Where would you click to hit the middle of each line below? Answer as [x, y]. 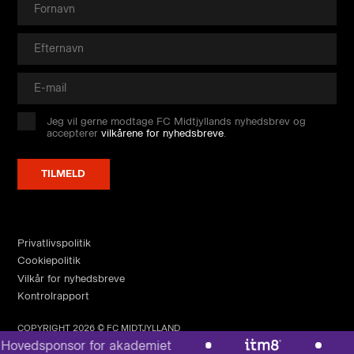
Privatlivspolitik [54, 243]
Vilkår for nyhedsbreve [71, 278]
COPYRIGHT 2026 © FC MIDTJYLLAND [98, 328]
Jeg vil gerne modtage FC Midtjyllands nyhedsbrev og [177, 122]
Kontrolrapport [53, 296]
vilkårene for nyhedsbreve [163, 134]
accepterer [74, 134]
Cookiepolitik [49, 261]
